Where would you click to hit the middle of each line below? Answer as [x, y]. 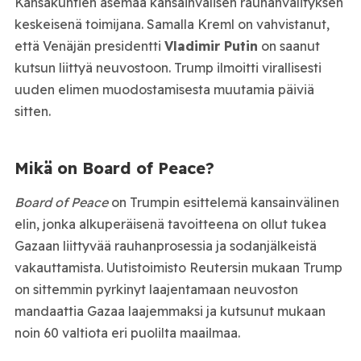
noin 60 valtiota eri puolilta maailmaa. [127, 332]
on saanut [288, 46]
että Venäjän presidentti [89, 46]
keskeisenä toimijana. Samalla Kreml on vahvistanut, [172, 24]
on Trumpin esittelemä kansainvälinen [223, 202]
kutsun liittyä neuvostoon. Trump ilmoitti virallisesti [168, 67]
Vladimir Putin [211, 46]
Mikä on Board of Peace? [114, 168]
